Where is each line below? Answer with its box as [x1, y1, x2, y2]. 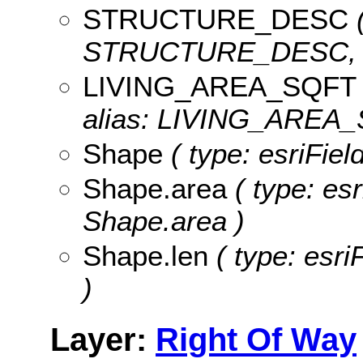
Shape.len [83, 239, 208, 271]
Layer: [50, 321, 156, 357]
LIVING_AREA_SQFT [83, 70, 357, 102]
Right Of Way [156, 321, 357, 357]
